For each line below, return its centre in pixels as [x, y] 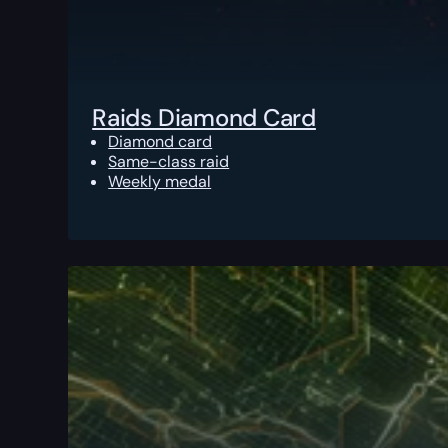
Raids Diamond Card [204, 118]
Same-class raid [169, 162]
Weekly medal [160, 182]
